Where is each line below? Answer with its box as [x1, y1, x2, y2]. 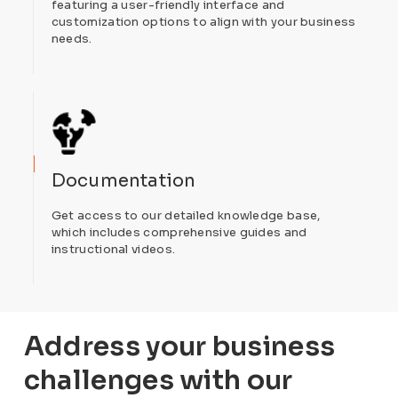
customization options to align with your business [51, 13, 356, 29]
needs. [51, 30, 92, 46]
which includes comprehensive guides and [51, 225, 307, 241]
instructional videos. [51, 242, 176, 258]
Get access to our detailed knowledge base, [51, 208, 321, 224]
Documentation [51, 170, 196, 193]
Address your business [23, 329, 336, 363]
